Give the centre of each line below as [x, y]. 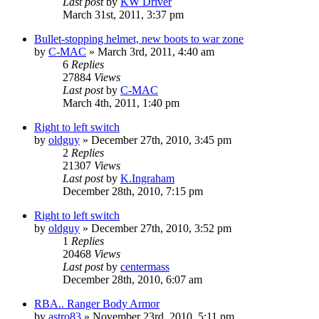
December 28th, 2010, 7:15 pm [133, 191]
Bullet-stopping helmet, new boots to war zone [139, 38]
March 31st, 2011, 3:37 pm [123, 14]
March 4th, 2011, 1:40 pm [121, 103]
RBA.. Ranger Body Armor [97, 303]
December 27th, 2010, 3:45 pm [161, 140]
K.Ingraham [147, 178]
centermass [145, 266]
